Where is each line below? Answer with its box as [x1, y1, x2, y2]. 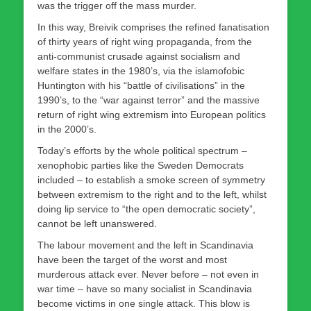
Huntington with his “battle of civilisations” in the [37, 79, 245, 91]
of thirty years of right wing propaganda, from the [37, 35, 252, 47]
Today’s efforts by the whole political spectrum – [37, 144, 247, 156]
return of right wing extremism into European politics [37, 108, 266, 120]
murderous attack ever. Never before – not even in [37, 268, 259, 280]
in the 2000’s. [37, 123, 96, 135]
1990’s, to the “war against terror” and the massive [37, 94, 260, 106]
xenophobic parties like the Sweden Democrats [37, 159, 244, 171]
